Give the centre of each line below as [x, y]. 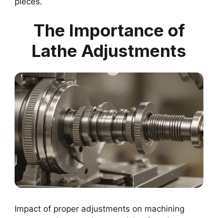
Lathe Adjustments [109, 51]
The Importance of [109, 30]
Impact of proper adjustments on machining [100, 209]
